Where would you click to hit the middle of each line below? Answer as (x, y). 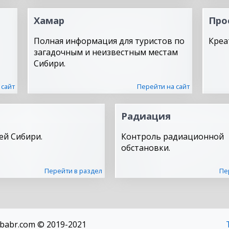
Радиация (146, 116)
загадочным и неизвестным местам (106, 52)
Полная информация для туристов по (109, 41)
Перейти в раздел (73, 171)
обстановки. (146, 148)
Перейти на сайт (163, 86)
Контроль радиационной (173, 136)
